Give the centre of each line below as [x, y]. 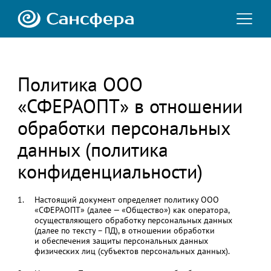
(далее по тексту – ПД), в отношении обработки [124, 230]
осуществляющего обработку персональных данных [133, 220]
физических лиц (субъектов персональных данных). [132, 251]
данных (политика [93, 150]
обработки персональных [123, 128]
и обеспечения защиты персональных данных [121, 241]
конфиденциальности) [110, 171]
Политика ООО [80, 84]
